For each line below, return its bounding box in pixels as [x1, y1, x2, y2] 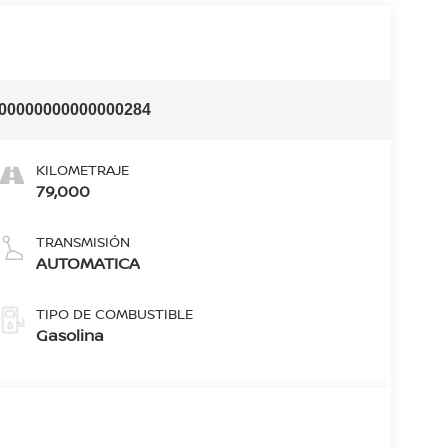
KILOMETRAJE [35, 159, 129, 179]
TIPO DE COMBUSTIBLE [35, 303, 193, 323]
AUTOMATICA [35, 251, 140, 274]
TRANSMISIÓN [35, 231, 130, 251]
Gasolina [35, 323, 104, 346]
